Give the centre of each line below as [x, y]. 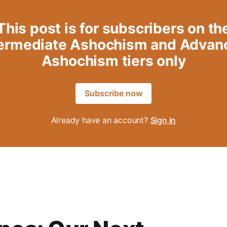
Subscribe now [113, 93]
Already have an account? [101, 120]
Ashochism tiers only [113, 61]
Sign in [163, 120]
